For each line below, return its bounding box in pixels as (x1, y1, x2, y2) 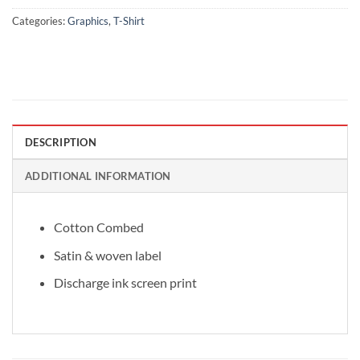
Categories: (12, 14, 67, 28)
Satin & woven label (53, 247, 162, 263)
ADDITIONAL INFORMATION (25, 170, 171, 183)
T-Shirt (113, 14, 145, 28)
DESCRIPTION (25, 136, 96, 149)
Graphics (67, 14, 108, 28)
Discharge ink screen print (53, 275, 197, 291)
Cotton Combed (53, 219, 144, 235)
